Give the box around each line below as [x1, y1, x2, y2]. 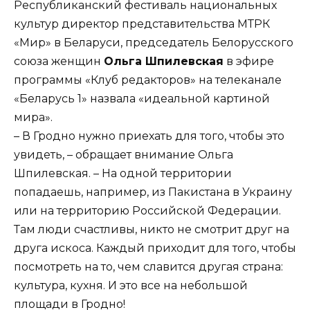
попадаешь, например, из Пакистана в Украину [14, 185, 292, 199]
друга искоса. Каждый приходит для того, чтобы [14, 241, 296, 255]
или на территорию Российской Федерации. [14, 203, 281, 217]
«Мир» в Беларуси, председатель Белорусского [14, 35, 293, 49]
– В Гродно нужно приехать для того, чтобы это [14, 129, 284, 143]
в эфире [224, 54, 274, 68]
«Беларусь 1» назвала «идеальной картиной [14, 91, 270, 105]
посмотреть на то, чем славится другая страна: [14, 259, 283, 273]
